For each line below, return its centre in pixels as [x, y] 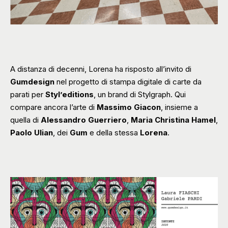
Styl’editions [69, 94]
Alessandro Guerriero [84, 120]
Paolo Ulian [32, 132]
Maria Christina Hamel [173, 120]
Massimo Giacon [129, 107]
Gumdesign [33, 81]
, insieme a [179, 107]
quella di [25, 120]
